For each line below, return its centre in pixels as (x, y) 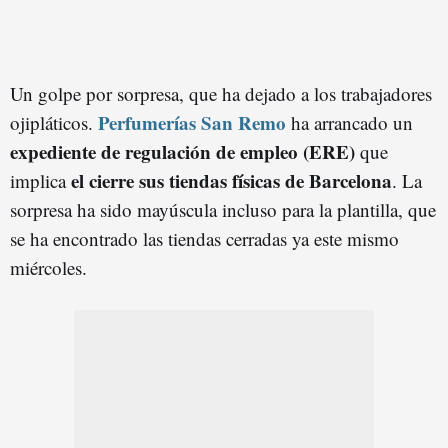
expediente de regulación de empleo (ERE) (182, 151)
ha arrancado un (349, 122)
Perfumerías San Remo (192, 122)
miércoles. (48, 267)
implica (40, 180)
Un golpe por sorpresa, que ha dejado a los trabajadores (221, 93)
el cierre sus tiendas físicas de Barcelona (231, 180)
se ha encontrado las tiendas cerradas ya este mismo (204, 238)
